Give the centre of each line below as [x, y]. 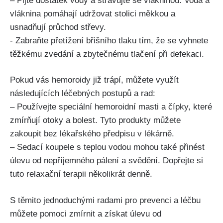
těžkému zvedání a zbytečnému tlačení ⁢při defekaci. [107, 54]
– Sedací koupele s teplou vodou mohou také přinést [107, 147]
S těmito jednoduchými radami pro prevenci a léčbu [105, 200]
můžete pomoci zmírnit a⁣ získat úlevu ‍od [86, 214]
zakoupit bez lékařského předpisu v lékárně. [92, 134]
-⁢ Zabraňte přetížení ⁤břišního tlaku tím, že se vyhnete [109, 40]
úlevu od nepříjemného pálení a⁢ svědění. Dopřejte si [107, 161]
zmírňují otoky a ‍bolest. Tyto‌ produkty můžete [95, 120]
